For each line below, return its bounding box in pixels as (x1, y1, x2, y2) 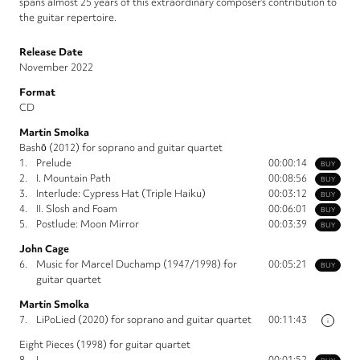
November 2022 (19, 60, 93, 75)
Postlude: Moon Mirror (36, 217, 139, 231)
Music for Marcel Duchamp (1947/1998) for (36, 257, 237, 272)
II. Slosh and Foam (36, 202, 117, 216)
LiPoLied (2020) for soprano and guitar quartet (36, 313, 252, 327)
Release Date (19, 45, 83, 59)
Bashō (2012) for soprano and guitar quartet (19, 141, 223, 155)
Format (19, 85, 55, 100)
